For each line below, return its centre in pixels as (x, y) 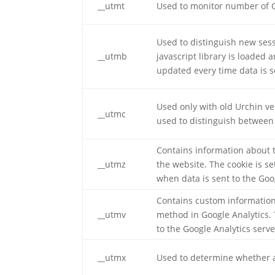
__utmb (113, 56)
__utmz (112, 164)
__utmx (112, 258)
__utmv (112, 215)
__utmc (112, 114)
